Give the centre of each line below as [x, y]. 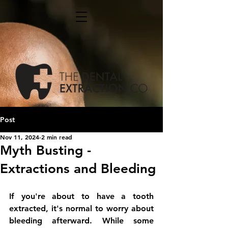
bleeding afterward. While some [81, 221]
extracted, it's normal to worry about [81, 208]
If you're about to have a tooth [81, 196]
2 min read [57, 137]
